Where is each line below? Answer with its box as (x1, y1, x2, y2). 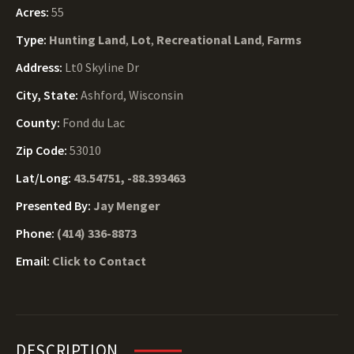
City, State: (16, 87, 81, 103)
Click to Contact (52, 253, 146, 269)
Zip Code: (16, 142, 70, 158)
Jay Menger (93, 198, 160, 213)
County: (16, 115, 62, 130)
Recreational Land (156, 32, 262, 47)
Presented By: (16, 198, 93, 213)
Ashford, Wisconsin (81, 87, 183, 103)
